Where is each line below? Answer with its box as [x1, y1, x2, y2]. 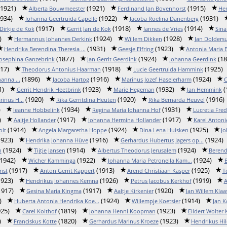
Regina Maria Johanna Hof [92, 106, 161, 113]
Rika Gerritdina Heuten [56, 96, 116, 103]
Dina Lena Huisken [139, 126, 188, 134]
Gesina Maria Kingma [26, 187, 82, 195]
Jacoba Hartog [52, 75, 89, 83]
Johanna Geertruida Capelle [25, 15, 97, 22]
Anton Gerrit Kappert [40, 167, 95, 174]
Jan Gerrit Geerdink [87, 55, 137, 63]
